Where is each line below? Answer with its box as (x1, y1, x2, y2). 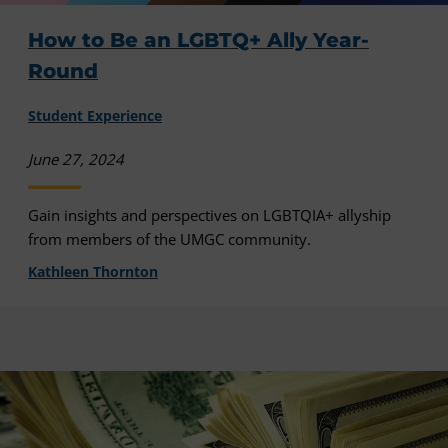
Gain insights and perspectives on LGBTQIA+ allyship (28, 205, 391, 226)
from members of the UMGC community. (28, 229, 311, 250)
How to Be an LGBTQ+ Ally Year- (28, 27, 369, 52)
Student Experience (28, 106, 162, 126)
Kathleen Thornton (28, 262, 158, 282)
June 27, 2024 (28, 149, 124, 170)
